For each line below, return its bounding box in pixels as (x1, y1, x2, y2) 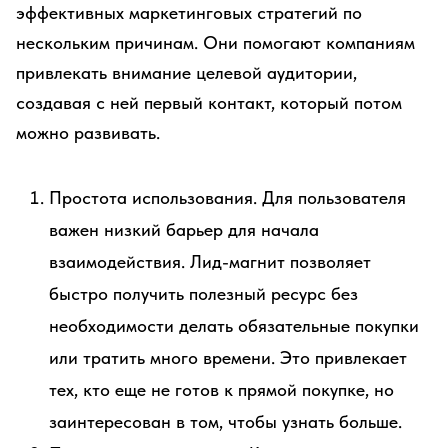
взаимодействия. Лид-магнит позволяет (49, 251, 371, 272)
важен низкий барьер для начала (49, 219, 319, 240)
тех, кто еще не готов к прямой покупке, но (49, 379, 394, 400)
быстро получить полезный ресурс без (49, 283, 358, 304)
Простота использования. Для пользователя (49, 187, 406, 208)
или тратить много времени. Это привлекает (49, 347, 407, 368)
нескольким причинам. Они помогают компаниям (16, 32, 415, 53)
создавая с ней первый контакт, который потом (16, 92, 402, 113)
